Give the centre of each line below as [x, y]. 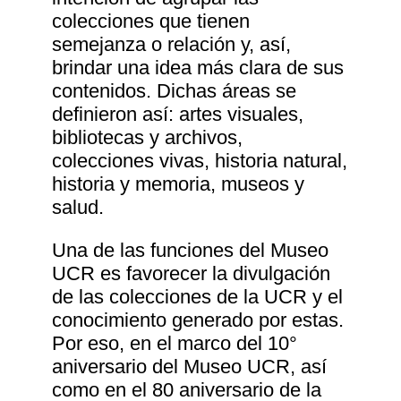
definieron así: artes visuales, [178, 115]
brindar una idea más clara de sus [198, 68]
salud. [78, 208]
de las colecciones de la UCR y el [198, 297]
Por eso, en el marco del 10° [175, 344]
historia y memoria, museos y [179, 184]
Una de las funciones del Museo [191, 251]
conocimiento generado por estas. [198, 320]
